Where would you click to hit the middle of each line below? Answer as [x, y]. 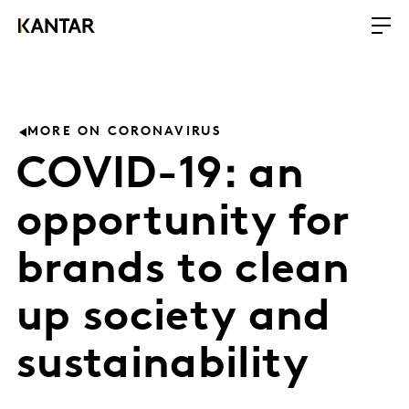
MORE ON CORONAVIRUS [125, 132]
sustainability [163, 366]
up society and [174, 319]
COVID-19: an [160, 176]
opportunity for [184, 224]
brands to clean [184, 271]
